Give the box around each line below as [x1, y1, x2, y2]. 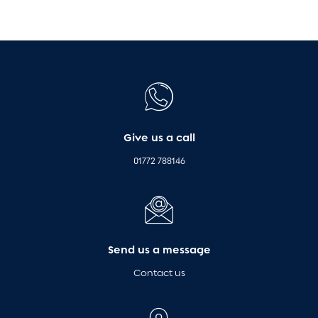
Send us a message [107, 243, 211, 257]
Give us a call [123, 131, 195, 144]
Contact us [133, 268, 185, 279]
